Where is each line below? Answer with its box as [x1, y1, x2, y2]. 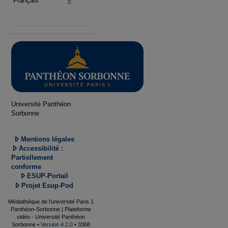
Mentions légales [20, 135, 74, 143]
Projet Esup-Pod [21, 182, 73, 190]
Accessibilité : [19, 145, 63, 153]
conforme [11, 163, 41, 171]
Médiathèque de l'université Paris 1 [8, 198, 94, 205]
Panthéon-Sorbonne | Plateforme [11, 206, 91, 212]
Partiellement [11, 154, 53, 162]
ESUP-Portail [26, 172, 68, 180]
